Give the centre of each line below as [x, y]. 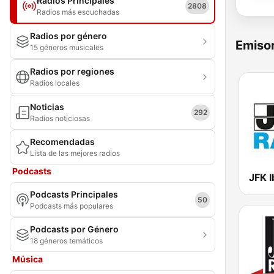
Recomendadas [62, 142]
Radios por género [68, 36]
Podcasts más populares [72, 206]
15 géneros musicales [67, 47]
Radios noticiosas [60, 118]
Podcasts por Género [74, 229]
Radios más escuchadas [78, 12]
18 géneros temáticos [66, 241]
